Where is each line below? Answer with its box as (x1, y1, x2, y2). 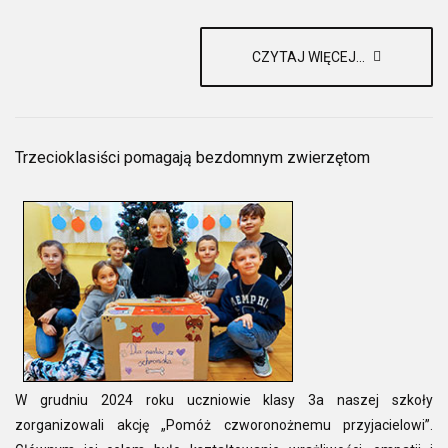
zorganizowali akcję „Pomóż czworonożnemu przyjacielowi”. (15, 416, 433, 433)
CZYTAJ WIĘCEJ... (252, 49, 368, 66)
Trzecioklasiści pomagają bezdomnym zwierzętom (15, 148, 370, 168)
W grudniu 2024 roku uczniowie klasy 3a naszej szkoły (15, 391, 433, 408)
